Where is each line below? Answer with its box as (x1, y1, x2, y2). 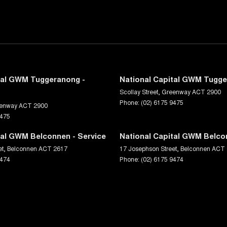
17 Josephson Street (120, 144, 177, 153)
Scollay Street (120, 87, 158, 96)
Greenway (162, 87, 191, 96)
